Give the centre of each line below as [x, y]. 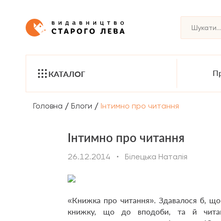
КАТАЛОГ [67, 74]
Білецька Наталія [156, 157]
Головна [48, 106]
